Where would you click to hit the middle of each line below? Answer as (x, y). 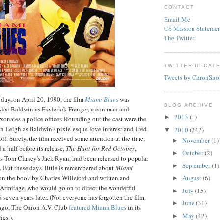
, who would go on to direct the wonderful (80, 188)
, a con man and (109, 109)
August (192, 178)
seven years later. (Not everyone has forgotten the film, (74, 198)
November (196, 140)
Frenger (78, 109)
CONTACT (179, 7)
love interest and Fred (117, 129)
